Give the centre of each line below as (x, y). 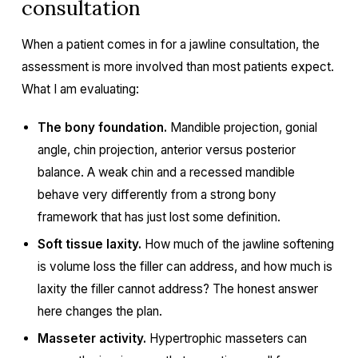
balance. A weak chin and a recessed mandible (166, 172)
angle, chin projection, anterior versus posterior (166, 150)
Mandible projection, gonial (242, 127)
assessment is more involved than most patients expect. (177, 67)
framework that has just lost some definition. (159, 217)
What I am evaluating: (80, 89)
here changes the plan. (99, 311)
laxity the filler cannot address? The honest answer (177, 289)
